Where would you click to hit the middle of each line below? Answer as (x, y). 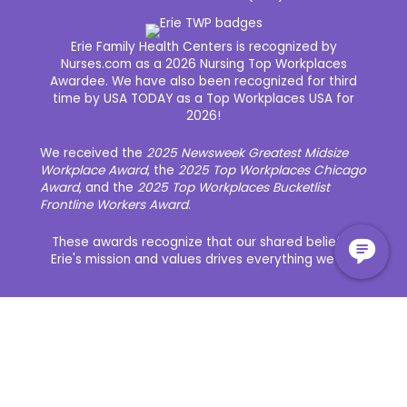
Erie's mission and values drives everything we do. (203, 259)
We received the (91, 153)
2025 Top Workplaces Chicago (272, 170)
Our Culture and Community (109, 369)
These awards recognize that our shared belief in (203, 242)
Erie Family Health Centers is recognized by (203, 46)
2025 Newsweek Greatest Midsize (245, 153)
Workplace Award (94, 170)
